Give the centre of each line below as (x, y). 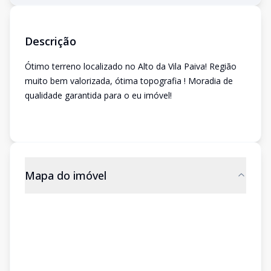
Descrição (51, 41)
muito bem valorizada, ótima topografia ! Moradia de (129, 81)
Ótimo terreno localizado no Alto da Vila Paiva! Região (131, 66)
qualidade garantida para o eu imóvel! (98, 95)
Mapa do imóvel (66, 175)
